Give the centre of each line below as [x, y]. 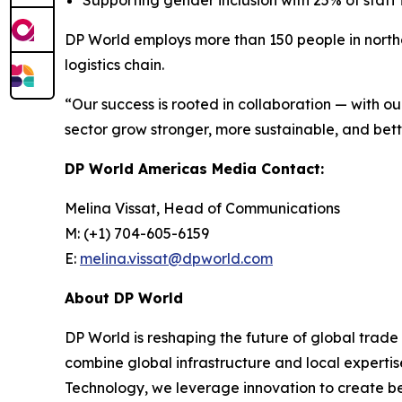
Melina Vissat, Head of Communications [202, 208]
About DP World [124, 298]
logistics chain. [114, 65]
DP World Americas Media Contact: [194, 169]
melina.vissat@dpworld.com [176, 258]
